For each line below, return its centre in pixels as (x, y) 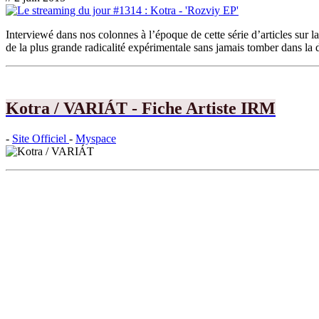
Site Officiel (41, 139)
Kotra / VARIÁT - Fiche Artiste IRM (141, 109)
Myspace (96, 139)
